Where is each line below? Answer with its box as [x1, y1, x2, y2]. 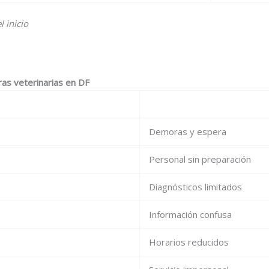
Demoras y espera [149, 125, 226, 138]
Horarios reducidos [149, 236, 229, 248]
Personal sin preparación [149, 153, 251, 165]
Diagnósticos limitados [149, 181, 242, 193]
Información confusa [149, 208, 232, 220]
